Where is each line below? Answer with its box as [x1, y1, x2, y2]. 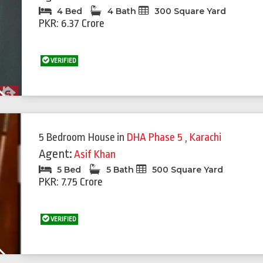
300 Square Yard [152, 6, 227, 17]
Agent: [39, 147, 73, 161]
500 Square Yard [150, 164, 224, 176]
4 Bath [105, 6, 139, 17]
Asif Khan [74, 148, 116, 161]
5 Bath [104, 164, 137, 176]
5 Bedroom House [39, 131, 116, 144]
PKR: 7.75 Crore [39, 176, 103, 189]
